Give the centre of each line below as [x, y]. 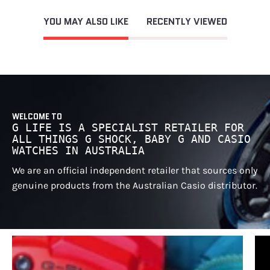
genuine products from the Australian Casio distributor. [135, 185]
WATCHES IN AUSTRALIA [78, 150]
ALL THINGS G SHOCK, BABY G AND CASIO [131, 139]
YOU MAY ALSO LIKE [86, 21]
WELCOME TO [37, 116]
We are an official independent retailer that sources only [135, 170]
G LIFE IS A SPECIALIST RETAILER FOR [128, 127]
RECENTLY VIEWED [187, 21]
